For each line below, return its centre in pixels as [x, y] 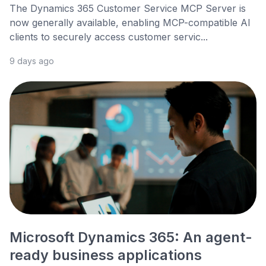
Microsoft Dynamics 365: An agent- [131, 237]
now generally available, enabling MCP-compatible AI [130, 23]
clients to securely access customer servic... [109, 37]
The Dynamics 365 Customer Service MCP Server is [128, 9]
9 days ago [32, 61]
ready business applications [106, 255]
